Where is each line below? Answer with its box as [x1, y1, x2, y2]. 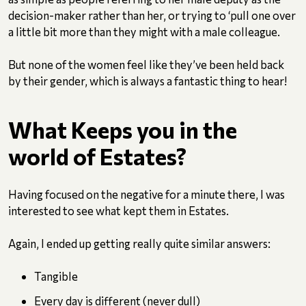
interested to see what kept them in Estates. [8, 204, 229, 218]
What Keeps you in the [8, 115, 237, 144]
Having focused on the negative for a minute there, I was [8, 187, 285, 201]
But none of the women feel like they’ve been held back [8, 57, 284, 72]
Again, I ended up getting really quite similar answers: [8, 236, 270, 251]
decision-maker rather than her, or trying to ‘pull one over [8, 8, 296, 23]
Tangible [34, 269, 78, 283]
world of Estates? [8, 142, 186, 171]
